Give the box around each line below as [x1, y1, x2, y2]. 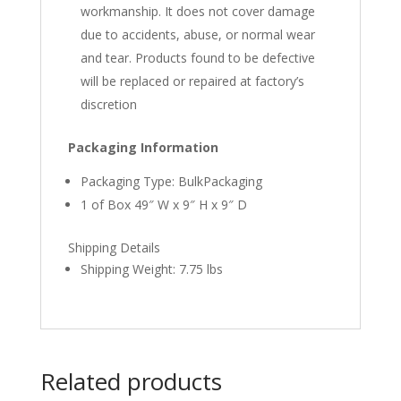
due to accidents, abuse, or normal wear [80, 25, 315, 43]
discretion [80, 95, 137, 113]
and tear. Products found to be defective [80, 48, 315, 66]
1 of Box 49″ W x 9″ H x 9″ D [80, 195, 247, 213]
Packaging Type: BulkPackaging [80, 172, 262, 190]
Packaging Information [67, 138, 218, 156]
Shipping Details [67, 238, 160, 256]
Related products [39, 364, 222, 397]
